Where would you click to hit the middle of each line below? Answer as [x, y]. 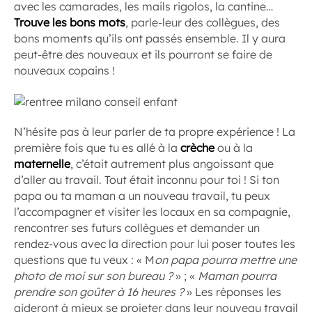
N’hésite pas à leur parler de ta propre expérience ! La [155, 131]
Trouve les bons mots [70, 23]
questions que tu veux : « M [84, 259]
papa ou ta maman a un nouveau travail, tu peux [142, 195]
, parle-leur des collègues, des [203, 23]
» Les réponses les [233, 291]
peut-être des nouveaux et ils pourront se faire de [143, 55]
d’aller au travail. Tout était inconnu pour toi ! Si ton [147, 179]
